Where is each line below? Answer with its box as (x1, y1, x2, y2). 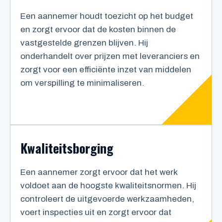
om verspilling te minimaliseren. (20, 78, 144, 88)
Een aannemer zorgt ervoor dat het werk (20, 167, 177, 177)
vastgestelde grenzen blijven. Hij (20, 38, 148, 48)
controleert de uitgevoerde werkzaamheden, (20, 194, 194, 204)
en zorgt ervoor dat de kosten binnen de (20, 25, 176, 35)
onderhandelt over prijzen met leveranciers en (20, 52, 200, 61)
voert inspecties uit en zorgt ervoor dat (20, 208, 171, 218)
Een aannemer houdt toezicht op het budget (20, 11, 193, 21)
